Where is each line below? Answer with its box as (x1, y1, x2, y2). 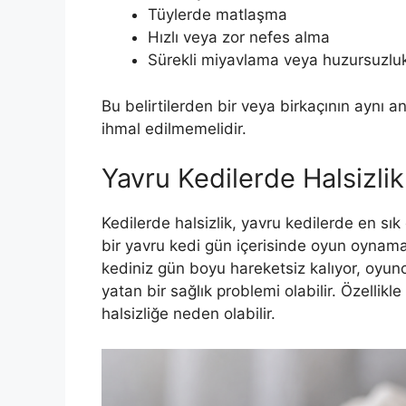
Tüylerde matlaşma (148, 5, 287, 24)
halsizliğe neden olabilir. (101, 304, 275, 324)
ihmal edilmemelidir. (101, 119, 246, 138)
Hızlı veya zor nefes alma (148, 28, 330, 47)
